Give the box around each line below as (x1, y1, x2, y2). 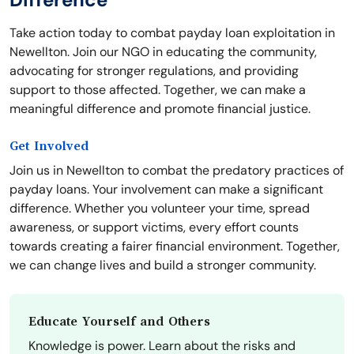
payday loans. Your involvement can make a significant (9, 181, 323, 198)
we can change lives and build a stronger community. (9, 257, 316, 274)
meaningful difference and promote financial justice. (9, 100, 311, 118)
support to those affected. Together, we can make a (9, 81, 306, 99)
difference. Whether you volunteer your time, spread (9, 200, 310, 217)
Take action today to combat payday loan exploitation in (9, 24, 335, 42)
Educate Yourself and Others (28, 314, 210, 330)
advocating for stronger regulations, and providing (9, 62, 299, 80)
